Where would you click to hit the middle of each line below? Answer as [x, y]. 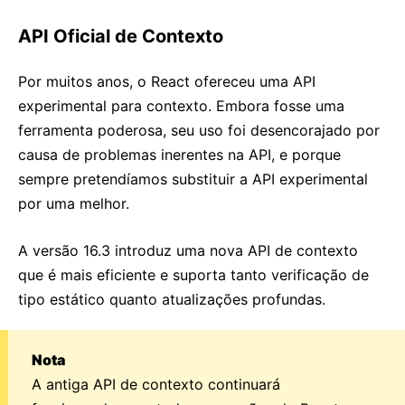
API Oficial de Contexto [121, 36]
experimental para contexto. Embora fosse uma [181, 106]
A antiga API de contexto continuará [156, 384]
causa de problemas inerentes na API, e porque [179, 155]
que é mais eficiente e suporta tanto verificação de [193, 275]
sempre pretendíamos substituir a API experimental [193, 179]
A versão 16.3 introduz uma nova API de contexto [188, 250]
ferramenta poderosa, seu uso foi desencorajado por [199, 130]
